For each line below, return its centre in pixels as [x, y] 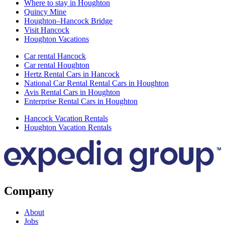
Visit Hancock [47, 30]
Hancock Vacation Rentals [66, 119]
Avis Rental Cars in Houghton [72, 92]
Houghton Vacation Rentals [68, 128]
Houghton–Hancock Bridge [68, 21]
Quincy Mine [45, 12]
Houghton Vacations [57, 39]
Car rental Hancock [55, 56]
